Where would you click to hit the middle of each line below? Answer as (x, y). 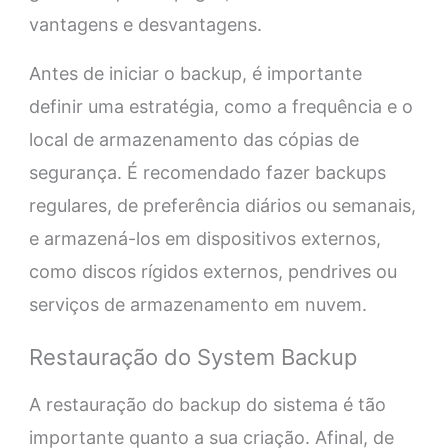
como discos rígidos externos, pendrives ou (212, 272)
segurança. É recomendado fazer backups (207, 173)
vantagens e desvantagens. (145, 25)
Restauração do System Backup (192, 357)
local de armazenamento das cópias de (193, 140)
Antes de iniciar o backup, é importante (195, 74)
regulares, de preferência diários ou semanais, (222, 206)
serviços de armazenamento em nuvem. (197, 305)
